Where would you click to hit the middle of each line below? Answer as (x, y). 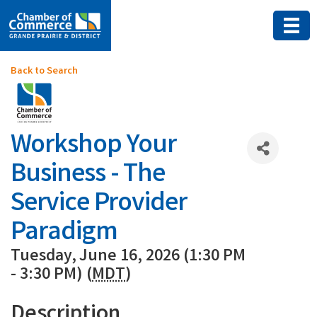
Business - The (88, 176)
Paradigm (64, 234)
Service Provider (99, 205)
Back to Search (44, 72)
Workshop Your (93, 147)
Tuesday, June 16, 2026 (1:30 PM (128, 258)
